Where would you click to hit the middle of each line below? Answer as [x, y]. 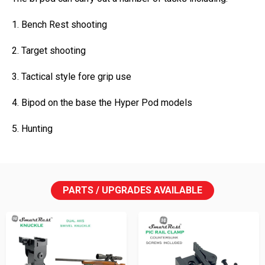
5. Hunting [32, 129]
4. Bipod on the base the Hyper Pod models [104, 103]
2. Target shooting [49, 51]
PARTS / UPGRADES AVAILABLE [132, 190]
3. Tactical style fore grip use [72, 77]
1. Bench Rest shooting [59, 25]
